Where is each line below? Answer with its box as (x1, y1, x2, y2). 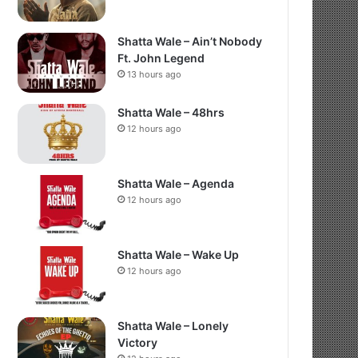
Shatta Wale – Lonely (117, 319, 229, 332)
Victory (117, 336, 158, 349)
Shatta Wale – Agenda (117, 177, 235, 190)
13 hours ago (127, 69, 182, 80)
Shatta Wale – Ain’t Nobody (117, 34, 263, 48)
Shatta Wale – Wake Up (117, 248, 240, 261)
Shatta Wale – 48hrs (117, 105, 225, 119)
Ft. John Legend (117, 51, 205, 65)
